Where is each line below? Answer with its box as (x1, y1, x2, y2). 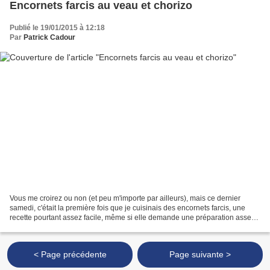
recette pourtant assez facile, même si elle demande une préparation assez (10, 213, 255, 222)
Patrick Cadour (24, 33, 75, 42)
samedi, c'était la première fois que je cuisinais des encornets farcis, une (10, 204, 245, 213)
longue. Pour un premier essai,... (10, 223, 116, 232)
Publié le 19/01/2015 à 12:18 (10, 23, 105, 32)
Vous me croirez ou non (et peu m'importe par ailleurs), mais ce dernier (10, 194, 240, 203)
